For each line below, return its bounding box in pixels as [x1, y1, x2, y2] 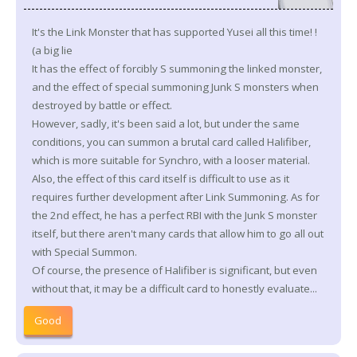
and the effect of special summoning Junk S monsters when [32, 79, 319, 94]
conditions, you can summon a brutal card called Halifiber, [32, 134, 311, 149]
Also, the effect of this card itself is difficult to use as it [32, 171, 289, 186]
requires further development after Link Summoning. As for [32, 189, 320, 204]
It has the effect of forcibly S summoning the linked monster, [32, 61, 322, 76]
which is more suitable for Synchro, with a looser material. [32, 152, 310, 167]
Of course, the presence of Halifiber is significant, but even [32, 262, 317, 277]
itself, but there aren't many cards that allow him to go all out [32, 226, 324, 241]
